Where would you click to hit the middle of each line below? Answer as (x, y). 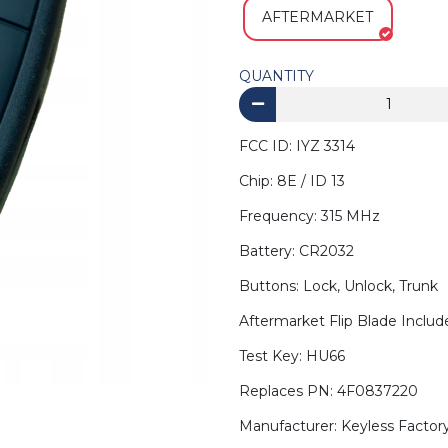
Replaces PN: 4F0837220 (328, 391)
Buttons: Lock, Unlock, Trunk (338, 286)
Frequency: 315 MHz (309, 216)
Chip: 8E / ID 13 (292, 181)
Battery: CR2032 (296, 251)
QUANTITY (276, 75)
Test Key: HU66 (292, 356)
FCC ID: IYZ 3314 (297, 146)
